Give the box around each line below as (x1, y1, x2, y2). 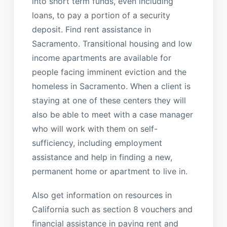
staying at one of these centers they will (31, 95, 186, 106)
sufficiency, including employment (31, 138, 162, 148)
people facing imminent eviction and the (31, 67, 186, 78)
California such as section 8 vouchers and (31, 204, 193, 214)
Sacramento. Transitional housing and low (31, 39, 192, 49)
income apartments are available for (31, 53, 171, 63)
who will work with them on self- (31, 124, 158, 134)
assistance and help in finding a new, (31, 152, 172, 163)
